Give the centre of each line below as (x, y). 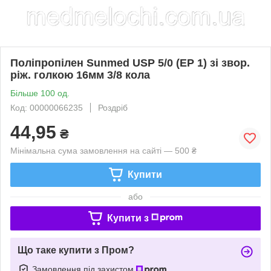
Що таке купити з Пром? (76, 250)
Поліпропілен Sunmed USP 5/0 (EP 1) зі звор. (130, 63)
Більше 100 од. (40, 93)
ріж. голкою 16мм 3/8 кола (80, 75)
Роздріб (113, 107)
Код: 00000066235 (47, 107)
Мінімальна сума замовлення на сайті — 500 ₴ (103, 150)
